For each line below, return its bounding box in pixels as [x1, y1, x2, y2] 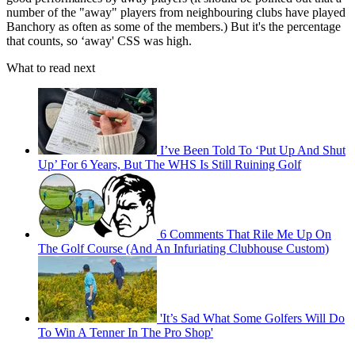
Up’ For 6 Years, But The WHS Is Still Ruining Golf [38, 158, 301, 172]
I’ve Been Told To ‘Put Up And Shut [160, 143, 345, 158]
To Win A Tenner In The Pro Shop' [38, 326, 213, 340]
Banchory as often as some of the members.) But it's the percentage [6, 20, 341, 34]
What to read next [6, 61, 95, 75]
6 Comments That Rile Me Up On [160, 227, 331, 242]
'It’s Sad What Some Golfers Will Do [160, 311, 345, 326]
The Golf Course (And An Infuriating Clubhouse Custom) [38, 242, 329, 256]
